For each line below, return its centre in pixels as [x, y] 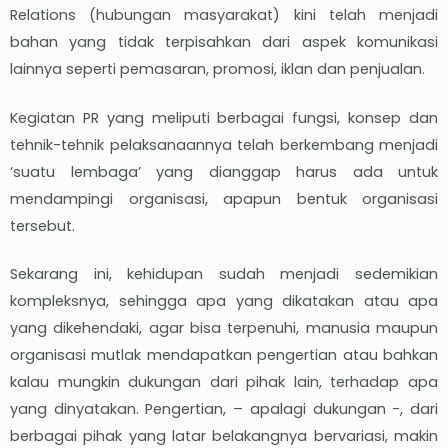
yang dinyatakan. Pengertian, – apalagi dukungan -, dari [224, 409]
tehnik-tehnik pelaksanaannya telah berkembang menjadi [224, 144]
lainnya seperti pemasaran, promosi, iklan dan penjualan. [217, 68]
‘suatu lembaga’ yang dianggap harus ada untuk [224, 171]
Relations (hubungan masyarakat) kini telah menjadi [224, 14]
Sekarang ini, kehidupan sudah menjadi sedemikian [224, 274]
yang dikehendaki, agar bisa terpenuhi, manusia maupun [224, 328]
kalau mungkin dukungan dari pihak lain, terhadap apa [224, 382]
